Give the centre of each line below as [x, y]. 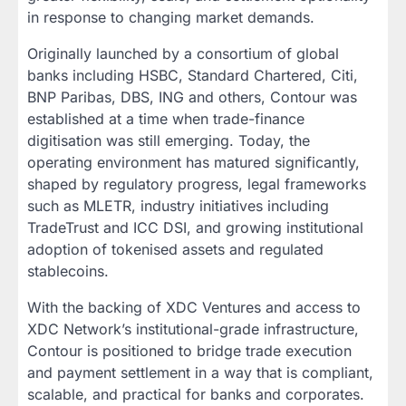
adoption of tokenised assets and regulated [175, 249]
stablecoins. [68, 271]
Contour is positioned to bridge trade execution [189, 350]
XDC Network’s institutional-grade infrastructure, [193, 329]
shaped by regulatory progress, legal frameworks [197, 184]
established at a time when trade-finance [166, 118]
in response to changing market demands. [171, 17]
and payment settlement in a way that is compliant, [200, 372]
